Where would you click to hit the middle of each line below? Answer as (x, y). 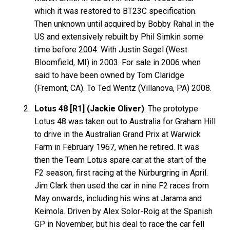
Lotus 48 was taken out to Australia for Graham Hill (125, 121)
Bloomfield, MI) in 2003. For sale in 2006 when (118, 62)
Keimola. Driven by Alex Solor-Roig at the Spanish (124, 211)
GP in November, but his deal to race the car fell (120, 224)
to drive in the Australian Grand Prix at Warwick (118, 134)
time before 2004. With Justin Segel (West (111, 49)
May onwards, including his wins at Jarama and (118, 198)
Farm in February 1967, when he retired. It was (117, 147)
